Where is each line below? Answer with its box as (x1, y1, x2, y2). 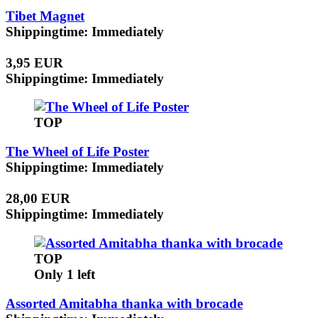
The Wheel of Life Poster (6, 144, 149, 160)
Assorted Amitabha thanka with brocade (6, 295, 243, 311)
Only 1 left (34, 266, 95, 282)
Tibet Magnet (6, 8, 84, 23)
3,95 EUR (6, 55, 63, 70)
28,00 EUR (6, 191, 70, 207)
